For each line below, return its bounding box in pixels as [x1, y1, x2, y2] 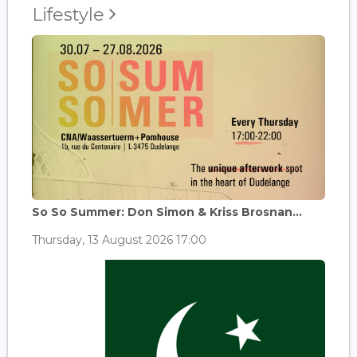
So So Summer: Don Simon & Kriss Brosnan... [32, 204, 302, 219]
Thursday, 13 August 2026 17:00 [32, 232, 206, 247]
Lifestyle [32, 3, 109, 25]
